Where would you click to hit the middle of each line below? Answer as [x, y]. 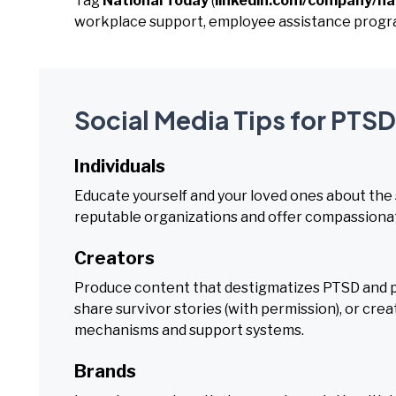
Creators [114, 258]
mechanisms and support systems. [189, 330]
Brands [105, 371]
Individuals [120, 166]
